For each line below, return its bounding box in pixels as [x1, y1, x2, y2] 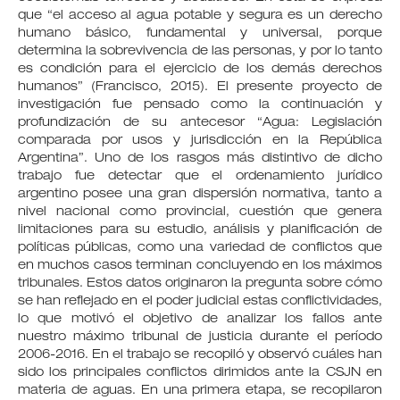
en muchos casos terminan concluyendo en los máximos [17, 259, 383, 272]
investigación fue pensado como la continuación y [17, 98, 383, 112]
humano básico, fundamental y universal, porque [17, 27, 383, 40]
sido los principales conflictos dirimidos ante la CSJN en [17, 366, 383, 379]
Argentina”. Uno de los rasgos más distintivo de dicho [17, 152, 383, 165]
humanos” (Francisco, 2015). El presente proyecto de [17, 80, 383, 94]
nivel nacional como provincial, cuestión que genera [17, 205, 383, 219]
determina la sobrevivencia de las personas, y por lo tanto [17, 45, 383, 58]
